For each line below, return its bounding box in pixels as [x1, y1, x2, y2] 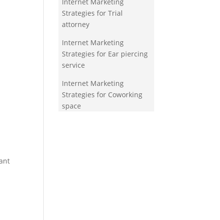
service [62, 60, 85, 70]
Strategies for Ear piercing [62, 49, 148, 59]
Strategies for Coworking [62, 90, 143, 100]
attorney [62, 20, 90, 29]
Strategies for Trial [62, 8, 123, 18]
